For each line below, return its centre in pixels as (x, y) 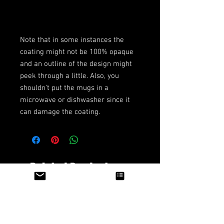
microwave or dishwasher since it (75, 100)
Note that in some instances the (72, 40)
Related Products (72, 168)
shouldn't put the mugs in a (64, 88)
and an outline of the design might (76, 64)
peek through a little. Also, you (69, 76)
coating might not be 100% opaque (77, 52)
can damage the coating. (60, 112)
